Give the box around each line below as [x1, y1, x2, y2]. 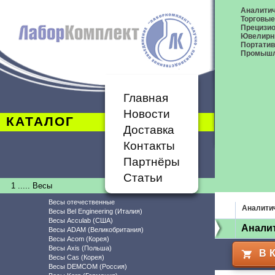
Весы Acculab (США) [48, 217, 113, 224]
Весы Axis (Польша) [48, 244, 112, 252]
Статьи [123, 171, 163, 184]
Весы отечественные [48, 198, 115, 206]
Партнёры [123, 155, 180, 168]
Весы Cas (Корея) [48, 254, 104, 261]
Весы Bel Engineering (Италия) [48, 207, 142, 215]
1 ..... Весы [11, 181, 52, 190]
